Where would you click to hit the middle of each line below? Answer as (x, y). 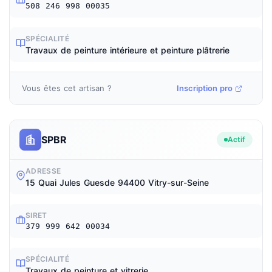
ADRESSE (43, 171)
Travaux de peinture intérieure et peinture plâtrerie (127, 50)
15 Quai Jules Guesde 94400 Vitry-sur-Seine (117, 182)
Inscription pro (205, 88)
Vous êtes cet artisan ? (67, 88)
